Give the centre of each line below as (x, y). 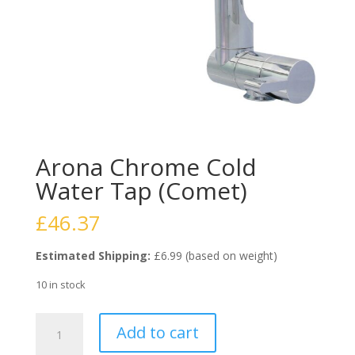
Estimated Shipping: (93, 255)
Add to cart (157, 332)
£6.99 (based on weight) (214, 255)
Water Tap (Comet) (141, 190)
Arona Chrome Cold (146, 166)
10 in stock (60, 284)
